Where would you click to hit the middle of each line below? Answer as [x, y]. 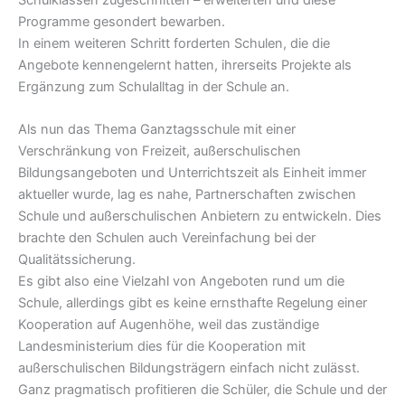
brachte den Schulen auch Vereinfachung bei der [167, 238]
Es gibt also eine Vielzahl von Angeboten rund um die [181, 282]
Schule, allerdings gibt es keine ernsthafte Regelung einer [193, 303]
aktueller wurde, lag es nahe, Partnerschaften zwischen [187, 195]
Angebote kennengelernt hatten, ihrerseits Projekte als [185, 65]
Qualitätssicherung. [77, 260]
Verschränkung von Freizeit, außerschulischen [160, 151]
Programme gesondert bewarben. [122, 21]
